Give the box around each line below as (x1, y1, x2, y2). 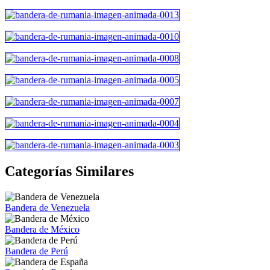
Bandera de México (5, 224, 80, 234)
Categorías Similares (5, 163, 134, 179)
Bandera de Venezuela (5, 202, 90, 213)
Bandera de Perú (5, 245, 68, 256)
